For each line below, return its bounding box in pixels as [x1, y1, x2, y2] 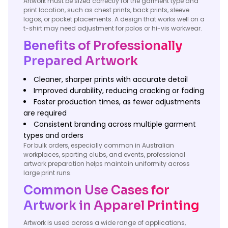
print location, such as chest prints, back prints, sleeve [23, 6, 189, 14]
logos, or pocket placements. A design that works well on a [23, 15, 205, 23]
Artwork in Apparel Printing [23, 198, 199, 213]
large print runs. [23, 168, 72, 177]
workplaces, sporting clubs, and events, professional [23, 150, 185, 159]
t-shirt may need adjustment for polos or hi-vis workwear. [23, 24, 202, 33]
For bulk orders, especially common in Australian [23, 141, 174, 150]
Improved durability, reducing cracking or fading [34, 85, 204, 96]
